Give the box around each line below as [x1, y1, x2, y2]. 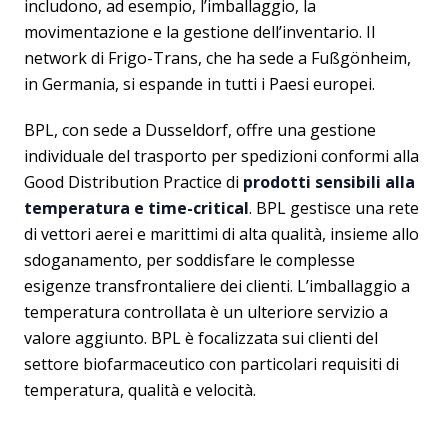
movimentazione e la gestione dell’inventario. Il [24, 20, 375, 43]
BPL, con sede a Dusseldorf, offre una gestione [24, 118, 376, 141]
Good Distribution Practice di [24, 170, 243, 193]
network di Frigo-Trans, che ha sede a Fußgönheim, [24, 46, 411, 69]
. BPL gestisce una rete [249, 196, 419, 219]
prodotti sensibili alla [243, 170, 415, 193]
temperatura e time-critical [24, 196, 249, 219]
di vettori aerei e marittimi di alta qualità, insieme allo [24, 222, 419, 245]
